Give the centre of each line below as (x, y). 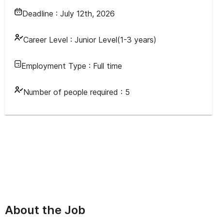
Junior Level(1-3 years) (116, 40)
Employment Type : (57, 66)
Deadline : (41, 14)
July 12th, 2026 (87, 14)
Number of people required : (74, 92)
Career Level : (48, 40)
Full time (108, 66)
